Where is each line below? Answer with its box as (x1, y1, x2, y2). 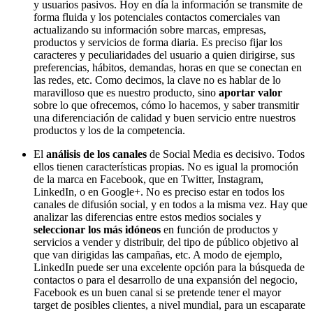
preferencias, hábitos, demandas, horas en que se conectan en (34, 61, 302, 74)
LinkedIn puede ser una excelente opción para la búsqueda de (34, 261, 305, 274)
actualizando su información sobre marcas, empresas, (34, 24, 266, 36)
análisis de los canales (46, 148, 147, 161)
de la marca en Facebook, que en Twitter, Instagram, (34, 173, 263, 186)
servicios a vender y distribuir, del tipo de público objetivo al (34, 236, 298, 249)
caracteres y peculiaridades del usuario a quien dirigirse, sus (34, 49, 295, 61)
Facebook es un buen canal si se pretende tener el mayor (34, 286, 281, 299)
